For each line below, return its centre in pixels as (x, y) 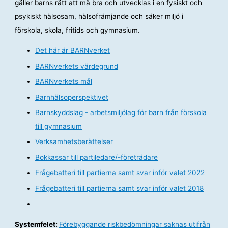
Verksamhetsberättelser (74, 142)
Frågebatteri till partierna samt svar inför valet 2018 (120, 188)
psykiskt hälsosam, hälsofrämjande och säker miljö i (99, 16)
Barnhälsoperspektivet (72, 97)
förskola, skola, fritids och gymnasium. (78, 30)
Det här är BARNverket (73, 51)
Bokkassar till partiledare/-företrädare (97, 157)
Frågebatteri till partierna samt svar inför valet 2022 (120, 173)
